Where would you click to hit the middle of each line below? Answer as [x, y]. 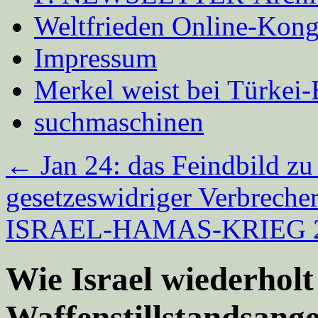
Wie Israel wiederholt [160, 279]
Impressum [95, 58]
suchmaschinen [119, 122]
